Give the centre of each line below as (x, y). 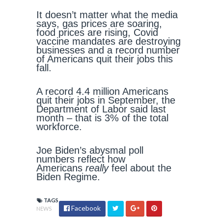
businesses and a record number (108, 50)
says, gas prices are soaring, (99, 24)
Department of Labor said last (101, 109)
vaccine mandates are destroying (109, 41)
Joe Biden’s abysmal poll (90, 150)
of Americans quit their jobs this (105, 59)
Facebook (85, 208)
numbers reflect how (81, 159)
